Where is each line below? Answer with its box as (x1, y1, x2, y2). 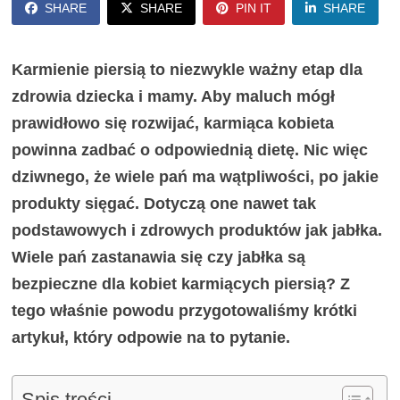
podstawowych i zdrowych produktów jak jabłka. (12, 221, 383, 240)
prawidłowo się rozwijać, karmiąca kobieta (12, 114, 335, 133)
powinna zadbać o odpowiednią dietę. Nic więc (12, 141, 369, 160)
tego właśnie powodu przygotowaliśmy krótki (12, 302, 358, 321)
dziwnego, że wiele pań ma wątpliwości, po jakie (12, 168, 379, 187)
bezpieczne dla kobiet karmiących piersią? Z (12, 275, 351, 294)
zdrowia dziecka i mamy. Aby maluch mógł (12, 87, 336, 106)
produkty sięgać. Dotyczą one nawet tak (12, 195, 317, 213)
